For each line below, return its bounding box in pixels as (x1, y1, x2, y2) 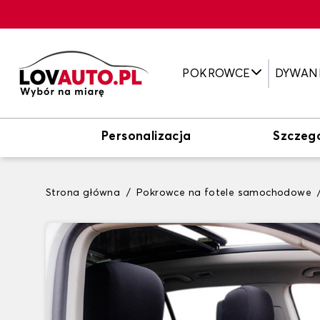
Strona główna (46, 188, 121, 198)
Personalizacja (101, 131, 191, 143)
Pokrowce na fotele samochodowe (136, 188, 312, 198)
